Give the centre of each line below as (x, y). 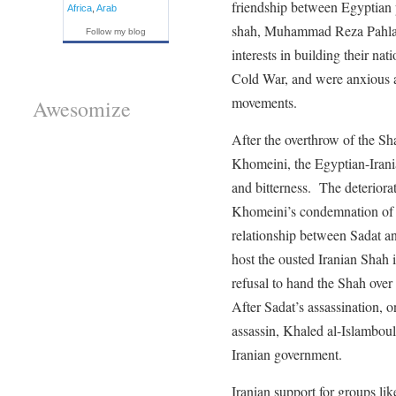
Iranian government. (286, 354)
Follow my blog (115, 31)
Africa (79, 8)
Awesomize (81, 109)
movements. (264, 102)
